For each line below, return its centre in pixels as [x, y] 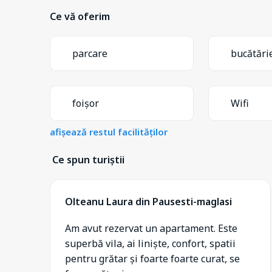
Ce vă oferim [80, 16]
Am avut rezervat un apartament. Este [151, 228]
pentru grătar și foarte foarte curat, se [152, 258]
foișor [86, 103]
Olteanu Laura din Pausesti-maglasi [148, 201]
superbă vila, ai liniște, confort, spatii [150, 243]
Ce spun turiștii [88, 159]
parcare [90, 53]
